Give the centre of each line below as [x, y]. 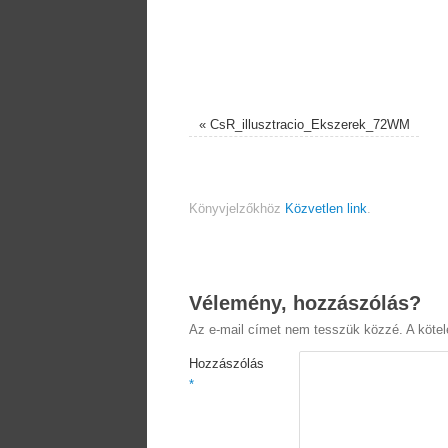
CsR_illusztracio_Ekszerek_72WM [309, 125]
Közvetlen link [326, 209]
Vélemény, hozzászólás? [305, 303]
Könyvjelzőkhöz [237, 209]
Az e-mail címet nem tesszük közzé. [296, 330]
